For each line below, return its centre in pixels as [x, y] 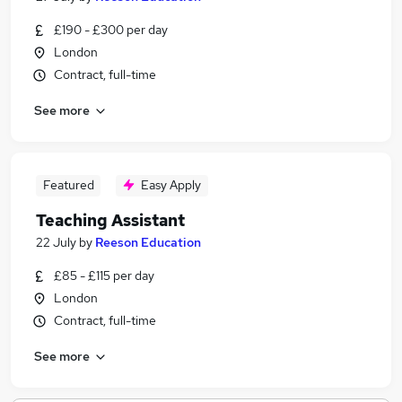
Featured [68, 185]
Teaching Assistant [110, 220]
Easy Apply [171, 185]
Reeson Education [148, 242]
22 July [56, 242]
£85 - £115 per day [104, 275]
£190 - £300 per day [111, 30]
